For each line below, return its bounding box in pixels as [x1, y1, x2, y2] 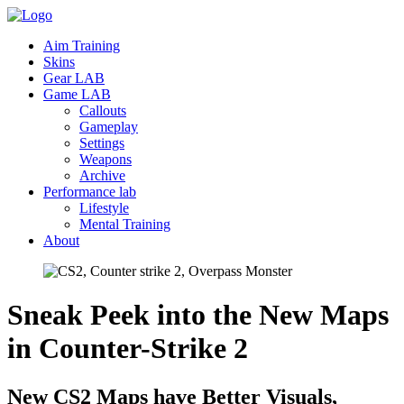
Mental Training [79, 216, 170, 232]
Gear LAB [43, 70, 105, 86]
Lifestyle [79, 200, 129, 216]
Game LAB [43, 87, 111, 102]
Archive [79, 168, 125, 183]
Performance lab [43, 184, 136, 199]
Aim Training [43, 38, 120, 53]
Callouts [79, 103, 126, 118]
